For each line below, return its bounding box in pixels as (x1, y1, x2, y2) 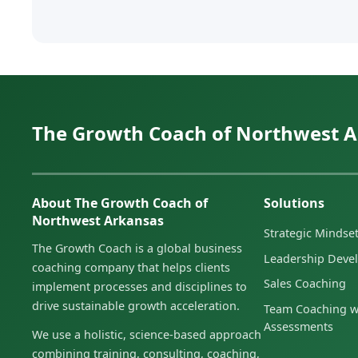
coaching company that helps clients (32, 260, 231, 276)
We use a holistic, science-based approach (32, 327, 262, 343)
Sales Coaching (264, 276, 347, 292)
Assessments (264, 318, 334, 334)
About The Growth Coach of (32, 194, 209, 213)
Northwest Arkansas (32, 212, 165, 230)
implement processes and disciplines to (32, 279, 248, 295)
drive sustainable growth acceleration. (32, 298, 241, 314)
